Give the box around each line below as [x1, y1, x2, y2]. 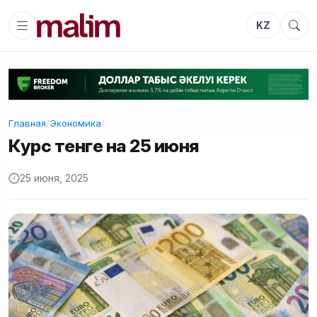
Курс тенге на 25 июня [8, 134, 200, 156]
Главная [8, 117, 46, 129]
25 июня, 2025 [20, 173, 88, 185]
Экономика [50, 117, 101, 129]
